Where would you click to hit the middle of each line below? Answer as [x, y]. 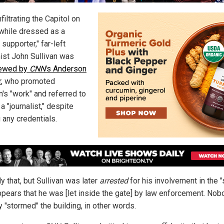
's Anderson [66, 69]
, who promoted [28, 81]
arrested [114, 180]
